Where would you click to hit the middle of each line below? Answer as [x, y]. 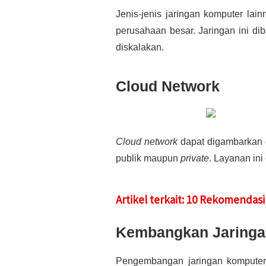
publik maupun [148, 159]
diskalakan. [140, 47]
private [195, 159]
